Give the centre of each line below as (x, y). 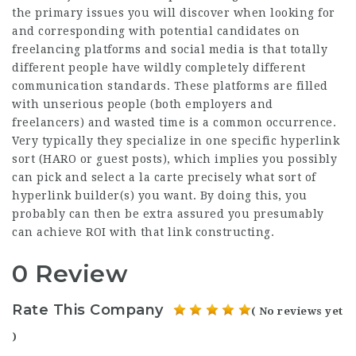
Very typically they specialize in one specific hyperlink (176, 141)
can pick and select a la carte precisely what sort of (164, 178)
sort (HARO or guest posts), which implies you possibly (174, 159)
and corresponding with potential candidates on (156, 31)
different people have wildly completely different (159, 68)
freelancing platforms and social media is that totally (170, 50)
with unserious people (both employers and (143, 104)
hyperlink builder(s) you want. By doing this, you (160, 196)
